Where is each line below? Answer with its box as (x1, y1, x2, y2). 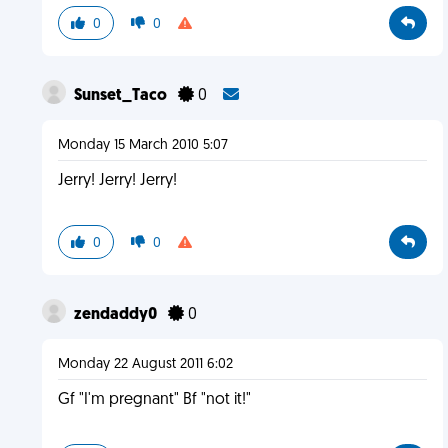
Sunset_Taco (73, 88, 170, 104)
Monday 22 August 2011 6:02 (57, 357, 233, 372)
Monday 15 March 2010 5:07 (57, 138, 228, 153)
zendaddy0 (73, 307, 160, 323)
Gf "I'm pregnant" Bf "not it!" (57, 392, 251, 408)
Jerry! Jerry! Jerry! (57, 173, 177, 189)
